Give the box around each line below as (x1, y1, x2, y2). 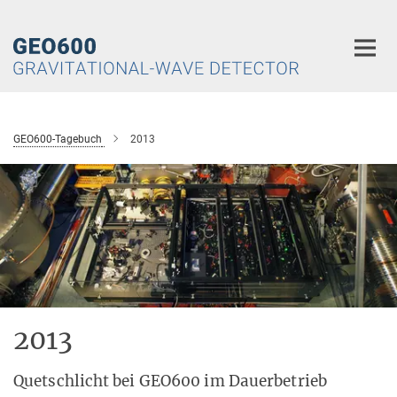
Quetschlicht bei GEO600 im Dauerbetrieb (13, 370, 327, 391)
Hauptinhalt (4, 8, 78, 25)
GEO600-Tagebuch (13, 132, 102, 145)
